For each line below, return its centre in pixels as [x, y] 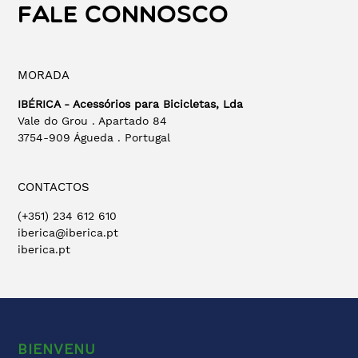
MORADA [44, 75]
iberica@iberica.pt [68, 233]
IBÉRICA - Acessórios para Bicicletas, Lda [131, 104]
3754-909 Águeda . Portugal [94, 137]
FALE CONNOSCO [123, 16]
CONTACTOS [54, 187]
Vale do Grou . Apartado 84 [93, 121]
